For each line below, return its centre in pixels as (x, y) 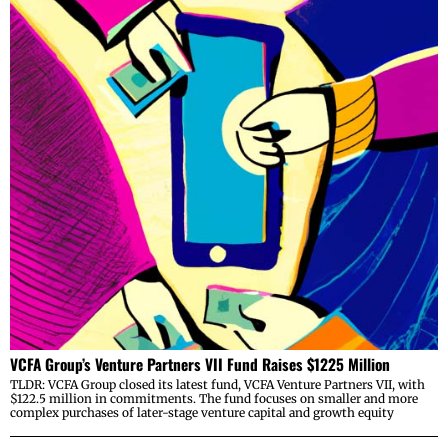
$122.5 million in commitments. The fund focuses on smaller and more (214, 399)
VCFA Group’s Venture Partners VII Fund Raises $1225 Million (200, 364)
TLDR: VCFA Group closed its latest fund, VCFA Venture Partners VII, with (217, 385)
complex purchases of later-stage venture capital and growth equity (202, 413)
